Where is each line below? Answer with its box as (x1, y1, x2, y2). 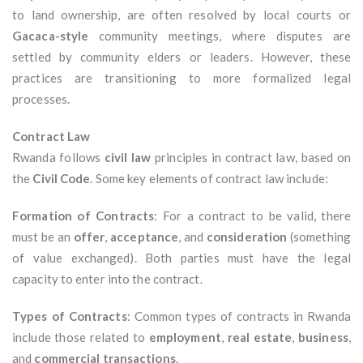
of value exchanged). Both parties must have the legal (12, 250, 351, 266)
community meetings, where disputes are (88, 28, 351, 44)
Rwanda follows (12, 150, 105, 165)
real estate (227, 330, 293, 345)
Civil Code (32, 171, 91, 186)
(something (287, 229, 351, 245)
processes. (12, 92, 70, 107)
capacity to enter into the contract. (12, 271, 203, 287)
